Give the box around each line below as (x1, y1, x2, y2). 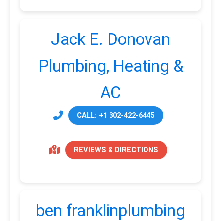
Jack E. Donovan (51, 30, 170, 49)
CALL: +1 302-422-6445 (76, 110, 154, 120)
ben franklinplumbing (36, 201, 185, 220)
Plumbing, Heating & (38, 56, 183, 75)
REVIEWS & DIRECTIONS (74, 145, 158, 154)
